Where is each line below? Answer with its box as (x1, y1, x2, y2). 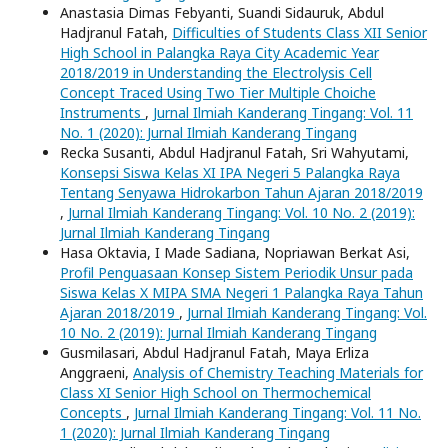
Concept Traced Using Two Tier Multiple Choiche (60, 82, 376, 102)
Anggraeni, (60, 362, 133, 382)
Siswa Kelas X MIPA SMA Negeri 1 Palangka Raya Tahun (60, 282, 423, 302)
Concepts (60, 402, 126, 422)
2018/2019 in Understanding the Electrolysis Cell (60, 62, 372, 82)
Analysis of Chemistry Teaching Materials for (133, 362, 423, 382)
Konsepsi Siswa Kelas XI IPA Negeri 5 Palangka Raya (60, 162, 400, 182)
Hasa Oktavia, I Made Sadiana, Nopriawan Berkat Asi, (60, 242, 410, 262)
